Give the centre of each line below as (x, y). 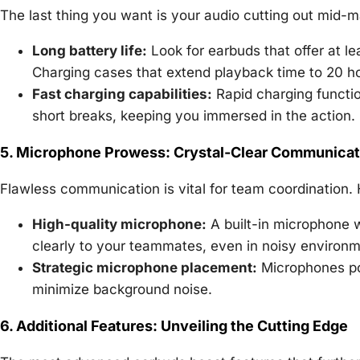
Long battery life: (90, 50)
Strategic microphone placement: (145, 267)
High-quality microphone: (119, 224)
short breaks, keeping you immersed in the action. (194, 115)
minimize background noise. (122, 289)
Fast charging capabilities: (122, 94)
